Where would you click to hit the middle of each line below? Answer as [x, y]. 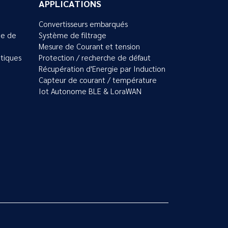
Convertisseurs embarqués [83, 24]
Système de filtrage [73, 35]
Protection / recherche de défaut [95, 58]
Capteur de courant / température [98, 80]
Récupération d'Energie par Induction [102, 69]
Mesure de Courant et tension [89, 47]
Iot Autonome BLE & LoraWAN [90, 91]
